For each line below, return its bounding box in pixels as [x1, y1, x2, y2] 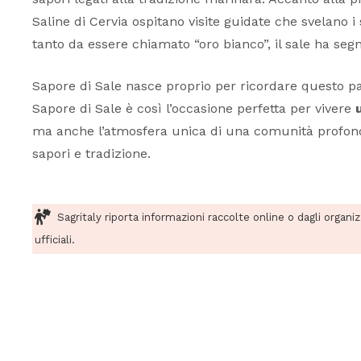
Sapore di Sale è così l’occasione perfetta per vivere [32, 101, 355, 117]
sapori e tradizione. [32, 146, 151, 162]
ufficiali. [35, 234, 75, 247]
